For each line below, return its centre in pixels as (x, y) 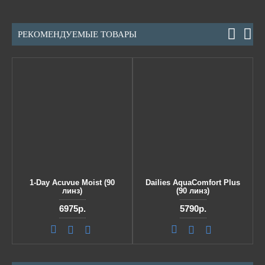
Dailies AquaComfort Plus (193, 182)
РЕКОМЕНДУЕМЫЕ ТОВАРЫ (77, 34)
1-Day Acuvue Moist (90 (72, 182)
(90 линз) (193, 191)
